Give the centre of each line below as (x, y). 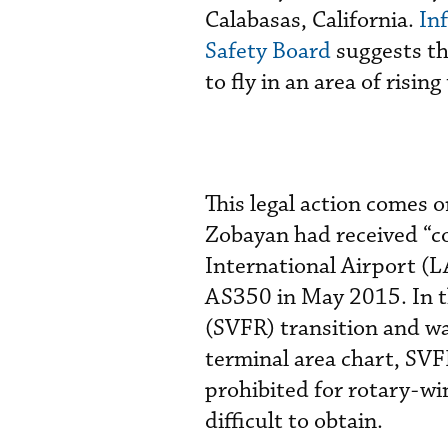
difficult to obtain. (294, 421)
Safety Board (268, 51)
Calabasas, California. (312, 20)
